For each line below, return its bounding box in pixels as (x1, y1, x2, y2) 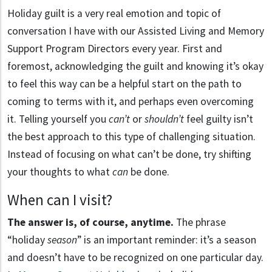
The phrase (174, 216, 226, 229)
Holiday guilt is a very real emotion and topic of (7, 7, 221, 21)
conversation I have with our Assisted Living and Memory (7, 24, 264, 38)
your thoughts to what (7, 165, 112, 179)
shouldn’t (144, 112, 184, 126)
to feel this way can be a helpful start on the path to (7, 77, 242, 91)
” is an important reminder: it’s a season (77, 233, 256, 247)
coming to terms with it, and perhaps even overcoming (7, 95, 254, 109)
